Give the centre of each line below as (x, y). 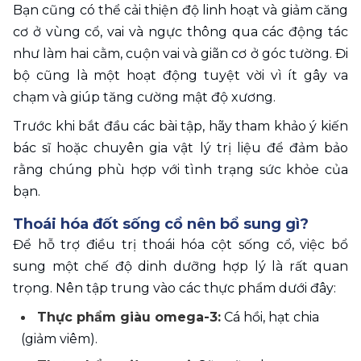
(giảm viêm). (59, 338)
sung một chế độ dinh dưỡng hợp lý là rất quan (180, 266)
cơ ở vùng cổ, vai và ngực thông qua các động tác (180, 31)
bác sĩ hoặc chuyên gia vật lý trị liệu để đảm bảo (180, 147)
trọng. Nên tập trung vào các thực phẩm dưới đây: (174, 288)
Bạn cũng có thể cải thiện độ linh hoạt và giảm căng (180, 10)
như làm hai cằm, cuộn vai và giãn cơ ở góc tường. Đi (180, 53)
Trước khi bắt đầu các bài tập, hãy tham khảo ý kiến (180, 126)
